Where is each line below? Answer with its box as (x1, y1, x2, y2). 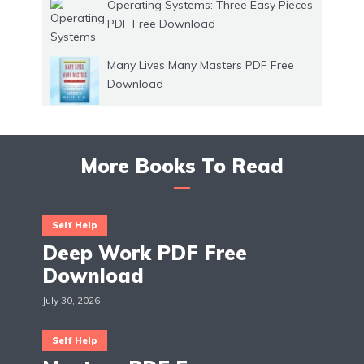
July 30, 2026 (42, 294, 100, 307)
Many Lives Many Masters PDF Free (107, 58, 294, 73)
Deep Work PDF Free (42, 240, 247, 266)
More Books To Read (80, 154, 284, 179)
